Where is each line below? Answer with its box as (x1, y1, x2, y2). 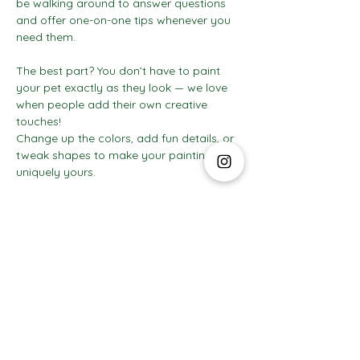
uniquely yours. (16, 164, 96, 179)
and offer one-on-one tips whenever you (16, 12, 234, 27)
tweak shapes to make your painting (16, 147, 215, 162)
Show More (107, 207, 150, 222)
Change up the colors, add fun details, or (16, 130, 237, 145)
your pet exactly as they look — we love (16, 80, 231, 95)
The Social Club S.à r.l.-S (84, 337, 171, 348)
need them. (16, 29, 76, 44)
